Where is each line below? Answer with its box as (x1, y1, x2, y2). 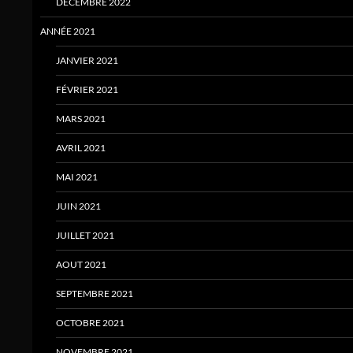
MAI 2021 (56, 171, 98, 184)
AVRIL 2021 (56, 142, 106, 154)
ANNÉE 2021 (40, 25, 95, 38)
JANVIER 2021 (56, 54, 118, 67)
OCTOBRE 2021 (56, 317, 124, 329)
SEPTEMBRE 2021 (56, 288, 133, 300)
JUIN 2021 (56, 200, 101, 213)
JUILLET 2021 (56, 229, 114, 242)
